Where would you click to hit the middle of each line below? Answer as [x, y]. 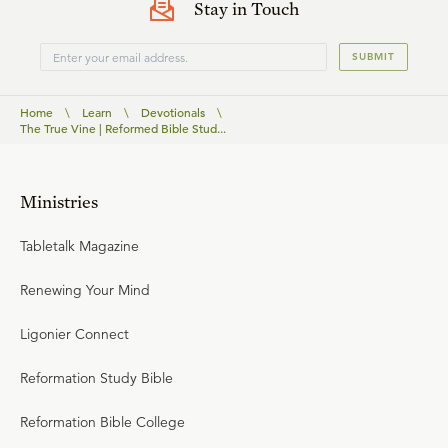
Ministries [59, 201]
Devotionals [173, 112]
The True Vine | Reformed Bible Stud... [123, 128]
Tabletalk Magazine [79, 246]
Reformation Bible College [102, 422]
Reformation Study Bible [96, 378]
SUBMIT [373, 56]
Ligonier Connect [74, 334]
